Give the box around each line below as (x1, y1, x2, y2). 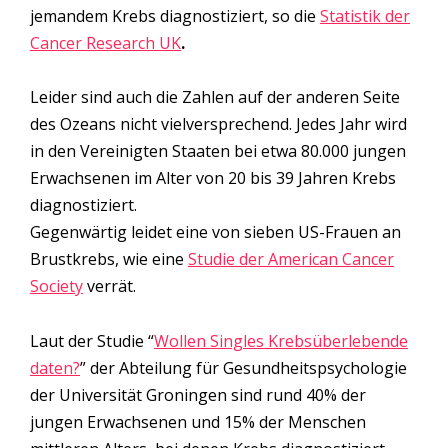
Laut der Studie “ (30, 329, 154, 352)
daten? (30, 356, 80, 379)
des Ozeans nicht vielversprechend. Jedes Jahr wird (30, 113, 407, 136)
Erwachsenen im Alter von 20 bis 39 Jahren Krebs (30, 167, 396, 190)
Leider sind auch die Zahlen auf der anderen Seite (30, 86, 400, 109)
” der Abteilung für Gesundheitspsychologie (80, 356, 407, 379)
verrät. (83, 275, 136, 298)
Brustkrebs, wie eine (30, 248, 188, 271)
